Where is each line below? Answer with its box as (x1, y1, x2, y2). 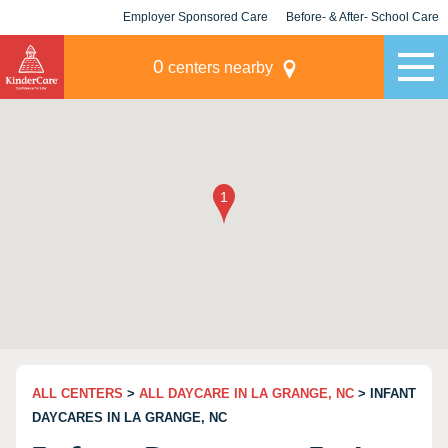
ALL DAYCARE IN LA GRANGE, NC (139, 386, 354, 401)
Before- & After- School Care (286, 10, 439, 24)
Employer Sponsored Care (123, 10, 268, 24)
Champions (330, 45, 395, 59)
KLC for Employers (141, 45, 250, 59)
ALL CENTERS (32, 386, 123, 401)
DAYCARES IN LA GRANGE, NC (32, 410, 227, 425)
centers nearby (163, 59, 273, 76)
